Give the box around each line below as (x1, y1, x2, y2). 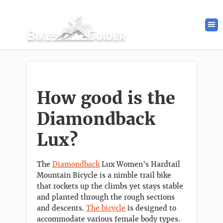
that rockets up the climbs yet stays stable (37, 182, 183, 191)
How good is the (37, 88, 175, 109)
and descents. (37, 204, 86, 213)
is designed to (125, 204, 176, 213)
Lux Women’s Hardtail (100, 160, 180, 169)
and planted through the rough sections (37, 193, 175, 202)
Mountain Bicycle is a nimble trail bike (37, 171, 171, 180)
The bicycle (86, 204, 125, 213)
